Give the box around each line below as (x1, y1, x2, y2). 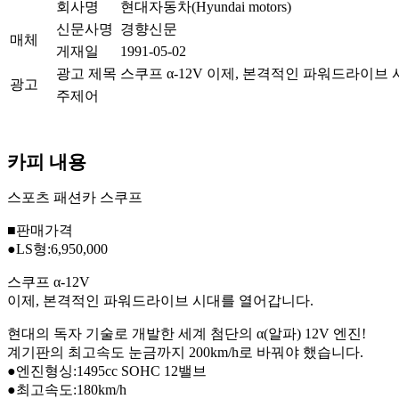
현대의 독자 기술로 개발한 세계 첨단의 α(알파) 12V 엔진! (7, 325, 366, 341)
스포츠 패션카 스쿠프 (7, 189, 142, 205)
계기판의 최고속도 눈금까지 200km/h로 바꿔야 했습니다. (7, 344, 363, 360)
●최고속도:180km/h (7, 381, 126, 397)
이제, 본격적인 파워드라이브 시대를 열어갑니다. (7, 292, 313, 308)
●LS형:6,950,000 (7, 240, 108, 256)
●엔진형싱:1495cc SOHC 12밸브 (7, 362, 207, 379)
